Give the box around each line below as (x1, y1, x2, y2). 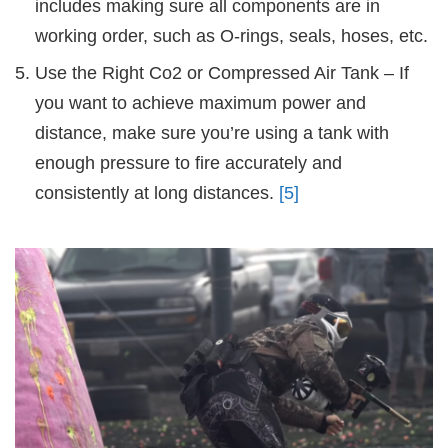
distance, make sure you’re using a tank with (35, 123, 389, 144)
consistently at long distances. (35, 183, 279, 204)
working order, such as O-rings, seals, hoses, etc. (35, 26, 428, 47)
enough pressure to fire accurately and (35, 153, 342, 174)
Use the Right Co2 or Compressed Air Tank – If (35, 63, 409, 84)
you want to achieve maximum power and (35, 93, 366, 114)
